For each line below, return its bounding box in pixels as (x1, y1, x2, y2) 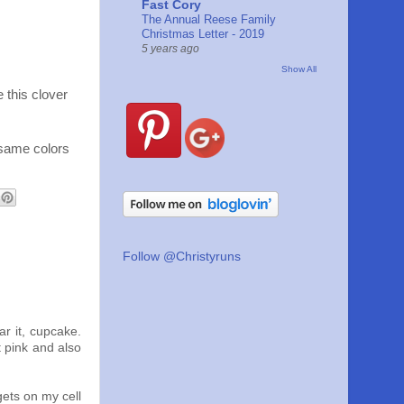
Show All (281, 64, 317, 74)
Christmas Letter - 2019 (142, 26, 264, 41)
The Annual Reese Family (142, 12, 276, 26)
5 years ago (142, 41, 199, 55)
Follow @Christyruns (123, 250, 241, 263)
